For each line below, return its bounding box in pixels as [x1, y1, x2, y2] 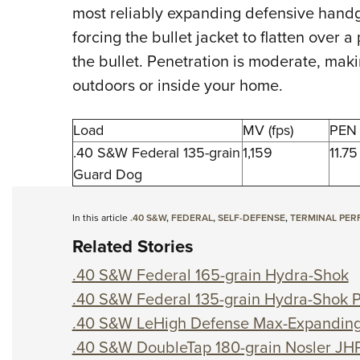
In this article [72, 211, 130, 226]
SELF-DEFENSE [217, 211, 285, 226]
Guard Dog [72, 164, 142, 186]
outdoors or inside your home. [72, 73, 283, 98]
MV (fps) [242, 120, 293, 141]
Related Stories [72, 233, 194, 260]
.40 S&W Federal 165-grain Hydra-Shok [72, 263, 349, 288]
